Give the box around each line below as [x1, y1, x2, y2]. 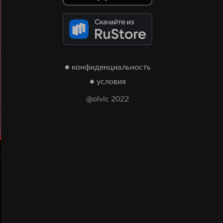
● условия [89, 78, 126, 86]
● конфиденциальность [64, 63, 151, 72]
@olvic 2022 [86, 95, 129, 104]
